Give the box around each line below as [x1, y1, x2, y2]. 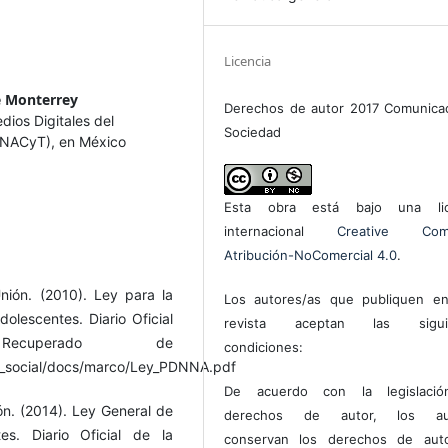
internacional [224, 223, 337, 240]
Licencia [224, 52, 272, 71]
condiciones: [224, 339, 304, 356]
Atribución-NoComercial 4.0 [224, 247, 398, 264]
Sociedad [224, 124, 282, 141]
